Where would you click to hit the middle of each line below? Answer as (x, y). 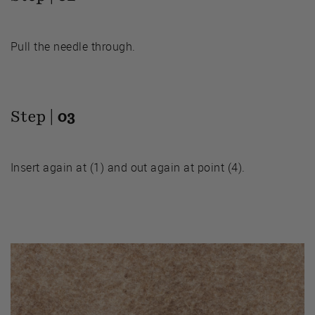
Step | (34, 117)
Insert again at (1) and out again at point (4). (128, 168)
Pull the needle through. (73, 47)
